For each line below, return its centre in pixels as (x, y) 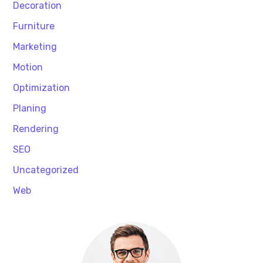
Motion (28, 67)
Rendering (36, 129)
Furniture (34, 26)
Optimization (42, 87)
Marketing (35, 46)
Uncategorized (46, 170)
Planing (30, 108)
